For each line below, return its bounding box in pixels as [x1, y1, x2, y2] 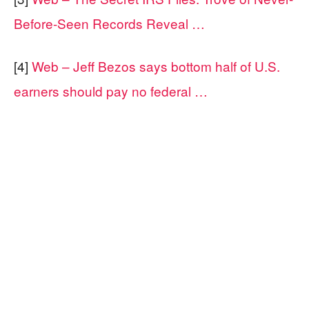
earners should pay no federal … [14, 81, 208, 100]
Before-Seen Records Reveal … [14, 14, 205, 32]
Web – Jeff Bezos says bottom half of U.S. [32, 57, 280, 75]
